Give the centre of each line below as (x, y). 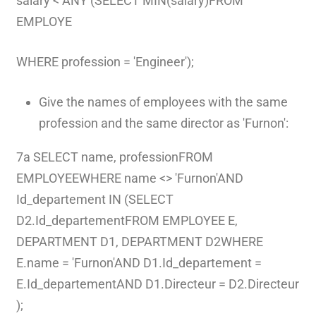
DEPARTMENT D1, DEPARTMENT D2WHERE (139, 241)
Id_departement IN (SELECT (95, 199)
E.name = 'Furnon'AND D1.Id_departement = (139, 262)
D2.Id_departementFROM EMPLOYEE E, (127, 220)
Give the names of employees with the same (163, 102)
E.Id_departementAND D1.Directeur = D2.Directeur (157, 284)
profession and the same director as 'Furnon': (163, 123)
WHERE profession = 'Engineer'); (105, 61)
